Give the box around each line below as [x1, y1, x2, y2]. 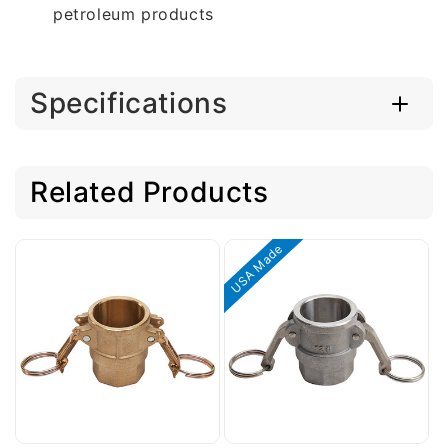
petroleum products [53, 4, 214, 24]
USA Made [227, 240, 286, 297]
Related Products [30, 175, 269, 209]
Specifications [30, 86, 228, 120]
